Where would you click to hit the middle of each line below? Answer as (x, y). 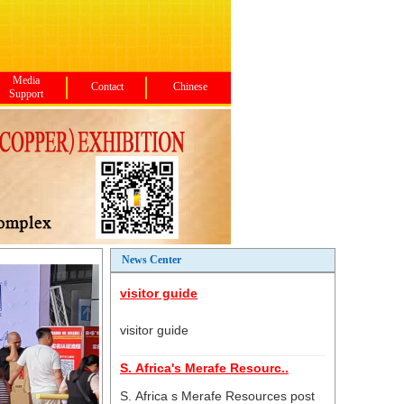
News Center (151, 260)
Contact (107, 87)
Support (26, 94)
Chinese (190, 87)
